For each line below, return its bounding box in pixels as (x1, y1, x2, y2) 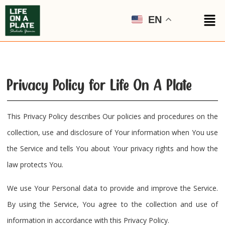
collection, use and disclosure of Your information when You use (7, 128, 218, 138)
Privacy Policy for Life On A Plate (7, 75, 192, 95)
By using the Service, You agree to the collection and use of (7, 199, 218, 209)
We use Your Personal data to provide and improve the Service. (7, 183, 218, 193)
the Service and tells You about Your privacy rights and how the (7, 144, 218, 154)
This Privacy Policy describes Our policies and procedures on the (7, 111, 218, 122)
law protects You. (7, 160, 63, 170)
